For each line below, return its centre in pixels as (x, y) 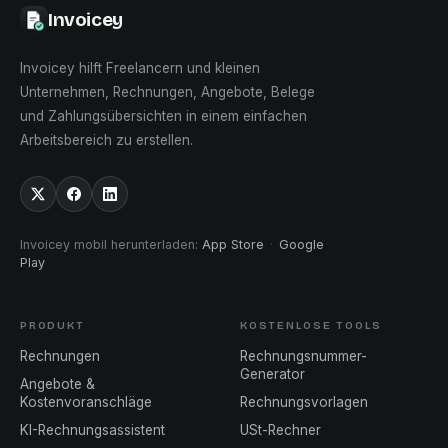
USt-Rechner (280, 430)
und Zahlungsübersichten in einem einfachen (163, 116)
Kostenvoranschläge (86, 402)
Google (301, 244)
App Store (233, 244)
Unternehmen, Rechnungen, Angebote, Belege (167, 92)
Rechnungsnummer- (303, 356)
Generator (272, 374)
